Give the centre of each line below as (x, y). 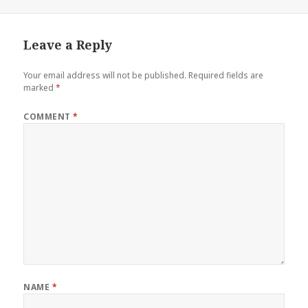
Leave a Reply (68, 45)
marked (40, 88)
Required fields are (226, 76)
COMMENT (48, 117)
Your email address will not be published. (105, 76)
